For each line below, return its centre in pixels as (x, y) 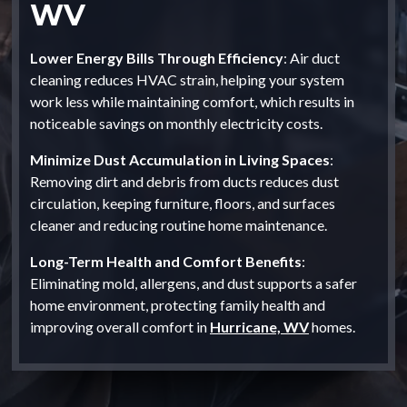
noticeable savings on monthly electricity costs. (176, 123)
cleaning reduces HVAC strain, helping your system (187, 79)
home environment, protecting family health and (178, 304)
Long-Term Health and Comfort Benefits (166, 261)
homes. (332, 326)
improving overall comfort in (120, 326)
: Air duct (312, 57)
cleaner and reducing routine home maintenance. (179, 224)
